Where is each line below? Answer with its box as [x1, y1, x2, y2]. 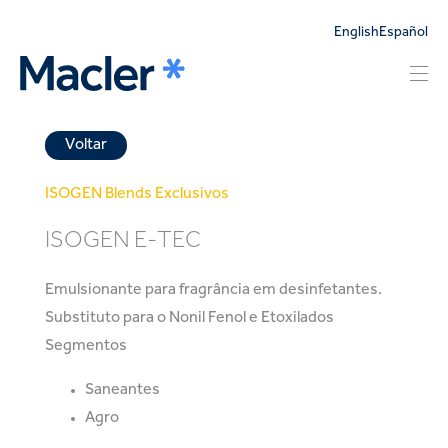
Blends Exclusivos [105, 187, 229, 201]
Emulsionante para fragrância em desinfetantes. [45, 282, 382, 297]
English [334, 27, 379, 39]
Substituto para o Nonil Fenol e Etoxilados [45, 310, 334, 325]
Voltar [65, 138, 107, 152]
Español [379, 27, 428, 39]
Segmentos [45, 338, 127, 353]
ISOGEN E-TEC [45, 230, 201, 252]
